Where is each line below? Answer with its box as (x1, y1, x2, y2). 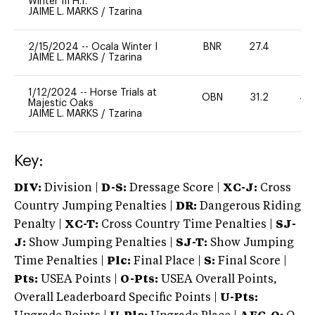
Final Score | (215, 255, 287, 267)
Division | (41, 182, 101, 194)
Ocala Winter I (91, 41, 157, 52)
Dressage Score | (127, 182, 220, 194)
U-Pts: (220, 292, 258, 304)
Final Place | (131, 255, 204, 267)
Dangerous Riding (197, 200, 301, 212)
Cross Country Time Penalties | (101, 219, 276, 231)
